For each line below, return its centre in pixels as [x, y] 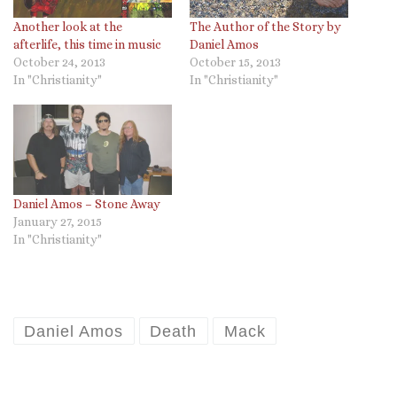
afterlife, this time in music [87, 45]
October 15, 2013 [235, 62]
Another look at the [68, 27]
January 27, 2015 [58, 222]
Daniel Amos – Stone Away [87, 204]
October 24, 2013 [59, 62]
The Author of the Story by [265, 27]
